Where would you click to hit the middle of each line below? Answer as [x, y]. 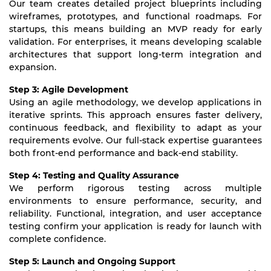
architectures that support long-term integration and [135, 54]
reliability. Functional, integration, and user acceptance [135, 214]
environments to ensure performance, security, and [135, 201]
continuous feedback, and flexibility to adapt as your [135, 128]
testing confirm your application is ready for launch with [135, 226]
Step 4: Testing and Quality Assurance [94, 175]
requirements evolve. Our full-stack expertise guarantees [135, 140]
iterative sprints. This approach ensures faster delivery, [135, 115]
